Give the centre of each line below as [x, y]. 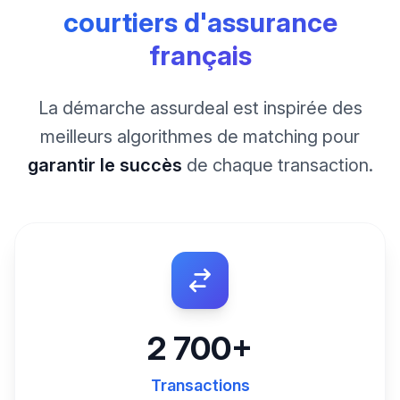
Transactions [200, 385]
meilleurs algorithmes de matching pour [200, 136]
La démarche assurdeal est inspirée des [200, 108]
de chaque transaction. [277, 165]
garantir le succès [104, 165]
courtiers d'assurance [200, 22]
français [200, 55]
